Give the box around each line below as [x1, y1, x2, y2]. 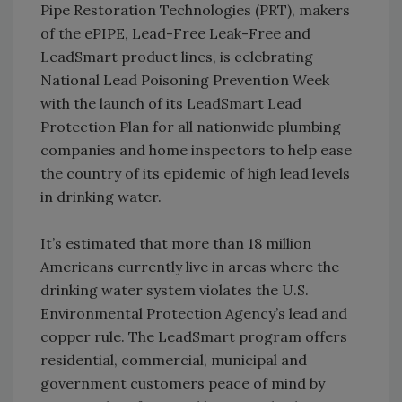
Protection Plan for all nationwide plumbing [40, 117, 341, 135]
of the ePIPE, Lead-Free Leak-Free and [40, 23, 310, 42]
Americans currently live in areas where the [40, 257, 339, 275]
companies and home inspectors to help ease [40, 140, 352, 159]
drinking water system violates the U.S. [40, 280, 309, 299]
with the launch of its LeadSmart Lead [40, 93, 301, 112]
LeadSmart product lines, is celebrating [40, 47, 313, 66]
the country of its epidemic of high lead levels [40, 163, 350, 182]
